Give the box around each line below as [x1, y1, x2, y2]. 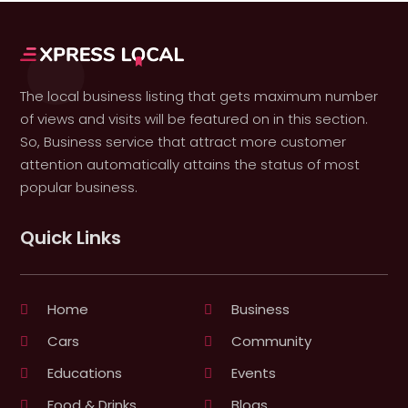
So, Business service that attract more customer [20, 132, 347, 152]
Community [231, 331, 311, 352]
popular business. [20, 178, 138, 198]
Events [231, 363, 276, 383]
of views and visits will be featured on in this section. [20, 109, 369, 129]
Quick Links [20, 225, 122, 251]
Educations [47, 363, 123, 383]
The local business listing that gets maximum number [20, 87, 379, 107]
